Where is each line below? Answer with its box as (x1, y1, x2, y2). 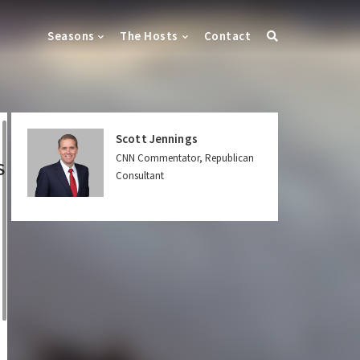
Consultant (115, 169, 164, 182)
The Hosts (120, 28, 178, 43)
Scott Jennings (115, 131, 198, 146)
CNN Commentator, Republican (115, 151, 254, 165)
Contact (203, 28, 251, 43)
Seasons (47, 28, 95, 43)
